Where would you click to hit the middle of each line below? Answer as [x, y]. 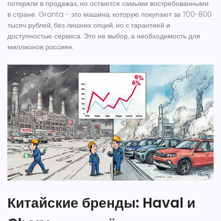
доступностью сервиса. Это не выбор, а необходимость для [104, 36]
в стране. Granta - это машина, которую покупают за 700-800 [110, 15]
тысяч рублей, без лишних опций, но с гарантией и [89, 25]
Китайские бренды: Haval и [101, 203]
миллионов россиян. [40, 47]
